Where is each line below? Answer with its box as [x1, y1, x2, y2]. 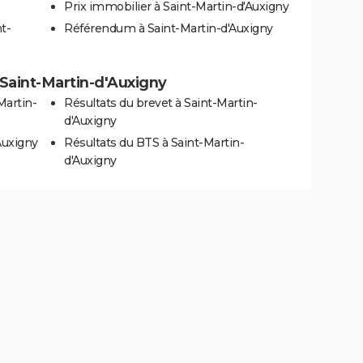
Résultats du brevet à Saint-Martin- [64, 95, 258, 110]
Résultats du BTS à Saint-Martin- [64, 135, 244, 150]
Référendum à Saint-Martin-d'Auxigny [64, 20, 273, 36]
